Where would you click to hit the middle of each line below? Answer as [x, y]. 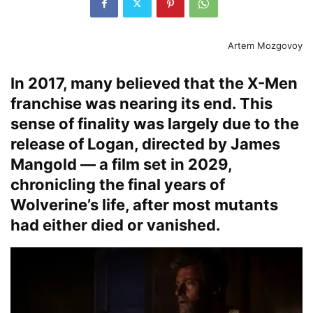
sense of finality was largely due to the [155, 123]
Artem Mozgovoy [265, 45]
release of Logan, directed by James [145, 144]
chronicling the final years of [118, 184]
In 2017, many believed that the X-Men [154, 83]
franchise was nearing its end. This [141, 103]
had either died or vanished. [116, 225]
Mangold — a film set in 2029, [121, 164]
